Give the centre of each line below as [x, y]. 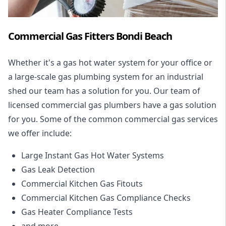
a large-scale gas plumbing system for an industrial [106, 76]
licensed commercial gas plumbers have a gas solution [112, 105]
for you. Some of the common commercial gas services [113, 119]
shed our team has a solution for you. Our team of [104, 91]
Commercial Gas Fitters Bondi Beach [90, 36]
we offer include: [40, 133]
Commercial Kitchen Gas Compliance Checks [106, 197]
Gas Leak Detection [58, 169]
